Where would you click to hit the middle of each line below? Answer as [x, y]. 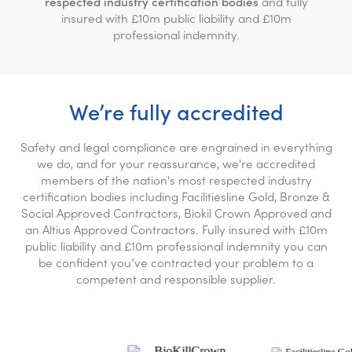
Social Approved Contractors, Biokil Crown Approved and [176, 212]
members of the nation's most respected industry [176, 179]
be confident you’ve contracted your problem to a [176, 262]
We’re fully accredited [176, 110]
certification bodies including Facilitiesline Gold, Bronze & [176, 196]
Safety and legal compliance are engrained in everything [176, 146]
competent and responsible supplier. [176, 278]
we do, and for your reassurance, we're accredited [176, 163]
